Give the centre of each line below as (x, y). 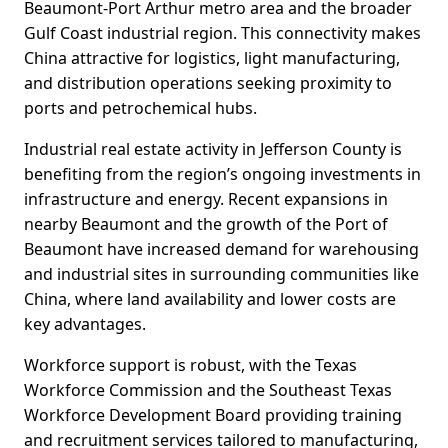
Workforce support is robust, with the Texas (190, 365)
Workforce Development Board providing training (213, 415)
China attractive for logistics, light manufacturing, (212, 58)
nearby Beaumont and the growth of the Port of (206, 224)
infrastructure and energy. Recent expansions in (206, 199)
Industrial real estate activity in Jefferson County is (213, 149)
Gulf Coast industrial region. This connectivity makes (222, 33)
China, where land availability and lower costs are (210, 299)
